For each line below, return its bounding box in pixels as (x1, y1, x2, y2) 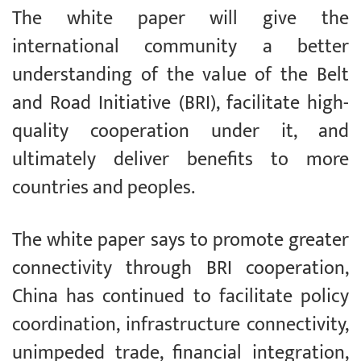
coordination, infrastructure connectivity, (12, 308, 349, 341)
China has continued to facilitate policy (12, 280, 349, 313)
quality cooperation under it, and (12, 114, 349, 147)
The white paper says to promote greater (12, 223, 349, 256)
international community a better (12, 30, 349, 63)
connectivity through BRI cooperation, (12, 251, 349, 284)
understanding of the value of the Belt (12, 58, 349, 91)
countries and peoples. (12, 171, 195, 204)
